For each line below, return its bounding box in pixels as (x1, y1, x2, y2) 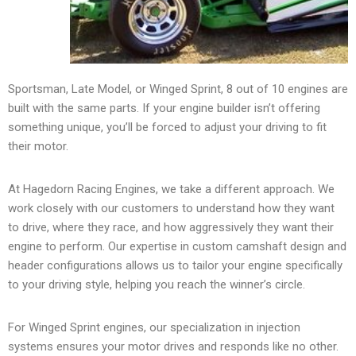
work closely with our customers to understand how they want (8, 201, 335, 216)
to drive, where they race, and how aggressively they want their (8, 220, 334, 235)
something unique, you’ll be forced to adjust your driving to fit (8, 120, 327, 135)
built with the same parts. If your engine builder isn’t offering (8, 101, 320, 116)
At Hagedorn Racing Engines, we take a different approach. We (8, 182, 335, 197)
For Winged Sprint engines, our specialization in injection (8, 320, 300, 335)
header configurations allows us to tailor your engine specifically (8, 258, 342, 273)
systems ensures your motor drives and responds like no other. (8, 339, 339, 354)
